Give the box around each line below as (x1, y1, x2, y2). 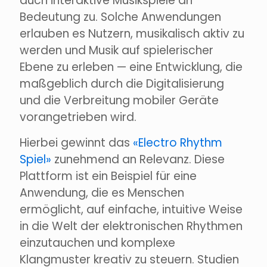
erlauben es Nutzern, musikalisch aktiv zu (20, 26, 244, 42)
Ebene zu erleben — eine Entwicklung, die (20, 59, 243, 76)
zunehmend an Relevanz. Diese (51, 151, 225, 168)
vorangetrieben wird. (20, 109, 136, 126)
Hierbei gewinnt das (20, 135, 133, 151)
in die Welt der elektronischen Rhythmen (20, 218, 243, 235)
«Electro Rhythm (133, 135, 222, 151)
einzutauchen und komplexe (20, 235, 175, 252)
